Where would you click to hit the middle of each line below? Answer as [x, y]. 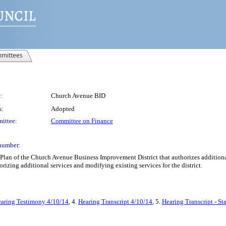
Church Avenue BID [78, 96]
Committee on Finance [82, 121]
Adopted [63, 109]
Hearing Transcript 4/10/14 [115, 202]
